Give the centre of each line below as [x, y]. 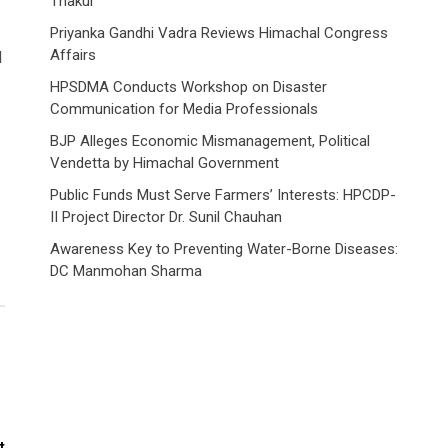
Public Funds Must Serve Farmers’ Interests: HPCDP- [223, 195]
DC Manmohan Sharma [126, 271]
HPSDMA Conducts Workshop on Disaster [188, 87]
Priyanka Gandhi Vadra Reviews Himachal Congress [219, 33]
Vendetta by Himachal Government [164, 163]
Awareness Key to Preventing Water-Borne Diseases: [224, 249]
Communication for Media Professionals [184, 109]
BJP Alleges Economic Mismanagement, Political [210, 141]
